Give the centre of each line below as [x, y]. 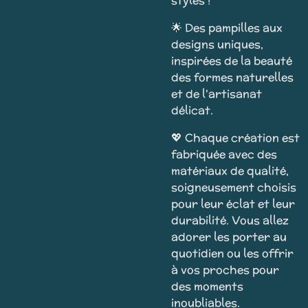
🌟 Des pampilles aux [227, 28]
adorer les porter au [229, 237]
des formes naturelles [232, 77]
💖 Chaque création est [235, 138]
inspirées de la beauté [232, 61]
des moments [207, 286]
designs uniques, [217, 44]
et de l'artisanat [217, 94]
